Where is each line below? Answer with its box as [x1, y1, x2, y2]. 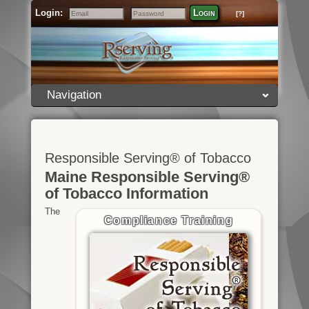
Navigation [46, 88, 101, 101]
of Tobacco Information [44, 185, 208, 202]
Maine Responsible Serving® [44, 168, 250, 186]
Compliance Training [103, 214, 234, 226]
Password [128, 17, 168, 27]
